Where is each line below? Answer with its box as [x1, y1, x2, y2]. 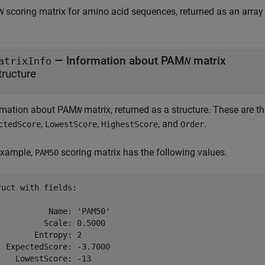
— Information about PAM [51, 54, 185, 67]
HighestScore [101, 119, 158, 129]
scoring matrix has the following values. [59, 147, 227, 158]
